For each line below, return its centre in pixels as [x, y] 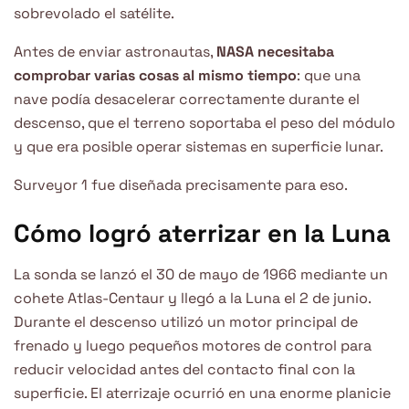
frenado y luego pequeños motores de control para [193, 345]
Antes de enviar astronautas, [115, 51]
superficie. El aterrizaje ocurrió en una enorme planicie [202, 393]
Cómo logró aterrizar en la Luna [202, 234]
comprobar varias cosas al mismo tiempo [155, 75]
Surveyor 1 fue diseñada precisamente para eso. [181, 184]
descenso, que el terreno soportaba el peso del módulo [204, 122]
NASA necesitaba [275, 51]
